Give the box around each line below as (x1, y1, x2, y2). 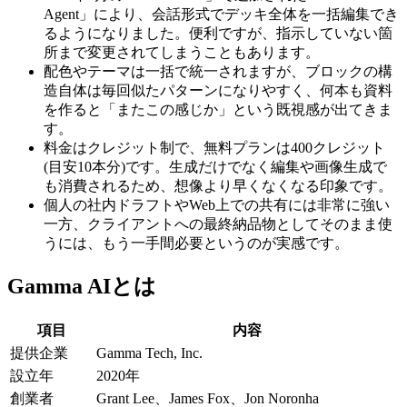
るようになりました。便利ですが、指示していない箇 (44, 25, 392, 41)
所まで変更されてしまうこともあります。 (44, 44, 320, 60)
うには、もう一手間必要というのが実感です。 (44, 234, 349, 251)
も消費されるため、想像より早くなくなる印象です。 (44, 177, 392, 194)
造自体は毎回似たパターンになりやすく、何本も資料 (44, 82, 392, 98)
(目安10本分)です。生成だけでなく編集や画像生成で (44, 158, 387, 174)
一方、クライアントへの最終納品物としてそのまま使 (44, 215, 392, 232)
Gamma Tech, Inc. (96, 344, 203, 361)
